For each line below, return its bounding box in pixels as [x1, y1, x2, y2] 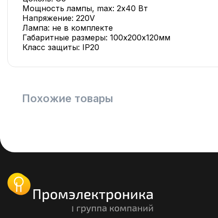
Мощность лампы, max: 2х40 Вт [22, 3, 148, 13]
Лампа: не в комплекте [22, 23, 113, 33]
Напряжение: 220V [22, 13, 95, 23]
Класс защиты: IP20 [22, 42, 99, 52]
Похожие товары [22, 92, 113, 105]
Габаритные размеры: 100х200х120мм [22, 33, 170, 42]
